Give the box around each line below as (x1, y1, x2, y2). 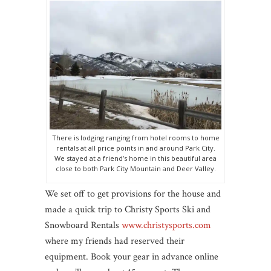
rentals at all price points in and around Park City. (56, 143, 215, 152)
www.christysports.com (122, 218, 211, 232)
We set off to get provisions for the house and (45, 187, 221, 200)
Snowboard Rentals (45, 218, 122, 232)
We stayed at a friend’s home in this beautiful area (54, 153, 217, 163)
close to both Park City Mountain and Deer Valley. (55, 163, 216, 173)
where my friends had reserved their (45, 234, 184, 247)
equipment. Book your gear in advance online (45, 250, 218, 263)
